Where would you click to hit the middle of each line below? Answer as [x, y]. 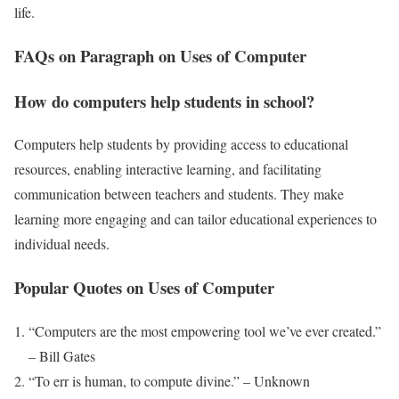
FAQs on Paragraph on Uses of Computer [160, 55]
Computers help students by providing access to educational [181, 144]
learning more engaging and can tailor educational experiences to [195, 219]
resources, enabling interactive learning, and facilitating [168, 169]
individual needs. [62, 244]
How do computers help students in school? [164, 101]
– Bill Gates [62, 355]
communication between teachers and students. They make [179, 194]
